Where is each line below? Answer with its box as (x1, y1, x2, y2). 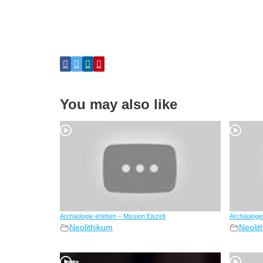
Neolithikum (69, 222, 113, 232)
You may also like (60, 96, 177, 113)
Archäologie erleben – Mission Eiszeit (60, 213, 166, 220)
